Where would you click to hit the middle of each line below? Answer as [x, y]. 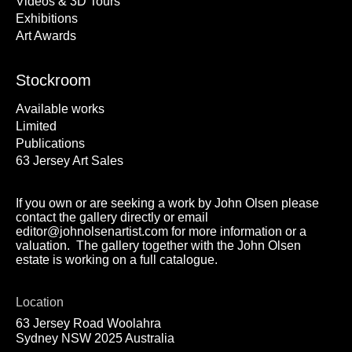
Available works [60, 109]
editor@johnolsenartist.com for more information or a [161, 231]
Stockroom [53, 80]
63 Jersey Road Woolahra [88, 323]
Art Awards [46, 36]
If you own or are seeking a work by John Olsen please [167, 203]
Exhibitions [47, 18]
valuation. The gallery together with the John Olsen [158, 246]
